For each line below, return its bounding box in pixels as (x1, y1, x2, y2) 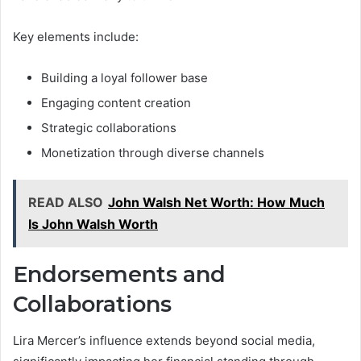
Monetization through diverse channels (41, 145, 264, 161)
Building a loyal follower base (41, 70, 208, 86)
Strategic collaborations (41, 120, 176, 136)
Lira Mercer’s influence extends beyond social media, (13, 332, 315, 348)
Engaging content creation (41, 95, 191, 111)
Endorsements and (13, 261, 226, 288)
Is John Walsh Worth (28, 216, 158, 233)
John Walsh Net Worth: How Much (108, 194, 325, 211)
